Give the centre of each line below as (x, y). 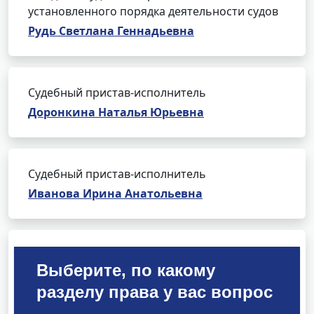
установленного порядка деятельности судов (153, 11)
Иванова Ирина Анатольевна (115, 193)
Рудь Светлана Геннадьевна (111, 31)
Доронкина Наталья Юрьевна (116, 112)
